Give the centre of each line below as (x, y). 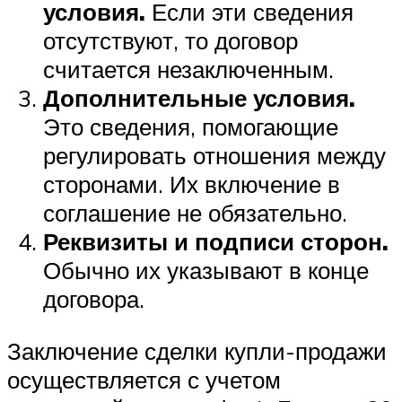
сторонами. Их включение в (192, 184)
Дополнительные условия (196, 98)
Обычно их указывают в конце (206, 271)
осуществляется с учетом (144, 379)
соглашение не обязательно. (195, 213)
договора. (94, 299)
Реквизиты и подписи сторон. (216, 242)
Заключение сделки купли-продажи (197, 350)
